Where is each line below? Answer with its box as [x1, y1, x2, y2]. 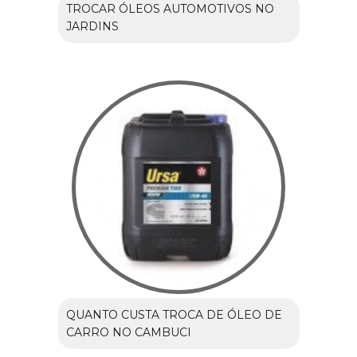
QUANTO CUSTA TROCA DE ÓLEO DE [65, 308, 282, 323]
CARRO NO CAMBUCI [65, 325, 191, 340]
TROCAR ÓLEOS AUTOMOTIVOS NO [65, 2, 274, 17]
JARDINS [65, 19, 119, 34]
